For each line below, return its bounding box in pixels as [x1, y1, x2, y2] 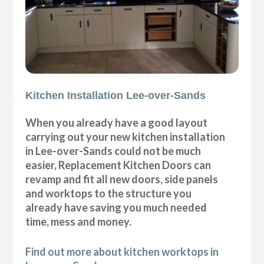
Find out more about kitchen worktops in [25, 245, 219, 258]
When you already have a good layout [25, 115, 208, 129]
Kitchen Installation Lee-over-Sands [25, 89, 206, 101]
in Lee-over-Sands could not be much [25, 144, 202, 157]
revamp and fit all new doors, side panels [25, 172, 219, 186]
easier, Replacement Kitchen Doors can [25, 158, 212, 171]
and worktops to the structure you [25, 186, 192, 200]
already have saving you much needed [25, 200, 207, 214]
